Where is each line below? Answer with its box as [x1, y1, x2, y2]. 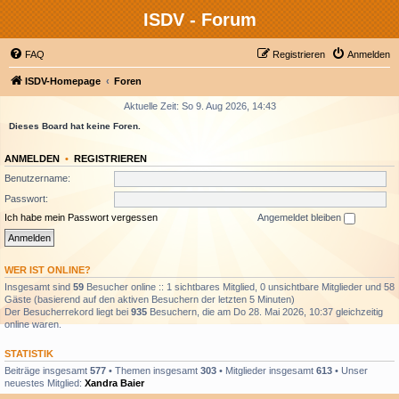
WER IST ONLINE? [4, 264, 91, 275]
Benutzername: [4, 172, 70, 183]
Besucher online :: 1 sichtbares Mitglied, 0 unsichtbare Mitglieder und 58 [84, 281, 395, 292]
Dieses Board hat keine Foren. [9, 121, 141, 131]
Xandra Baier [85, 377, 144, 388]
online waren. [4, 318, 61, 330]
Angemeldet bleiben [257, 212, 344, 223]
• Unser [332, 364, 368, 376]
